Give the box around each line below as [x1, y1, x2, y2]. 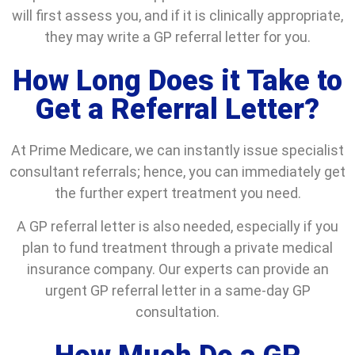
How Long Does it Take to [13, 64, 342, 98]
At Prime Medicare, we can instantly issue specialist [11, 142, 344, 159]
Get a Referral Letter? [36, 93, 319, 127]
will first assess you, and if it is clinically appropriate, [12, 7, 343, 24]
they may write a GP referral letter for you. [44, 29, 311, 45]
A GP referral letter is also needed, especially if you [17, 217, 338, 235]
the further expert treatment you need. [54, 185, 301, 202]
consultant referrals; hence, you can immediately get [10, 163, 345, 181]
